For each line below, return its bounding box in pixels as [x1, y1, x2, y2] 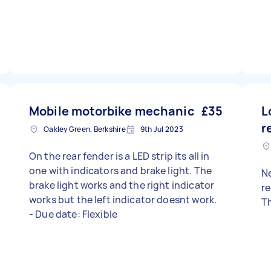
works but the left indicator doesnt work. [29, 193, 217, 206]
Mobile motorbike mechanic [29, 103, 195, 119]
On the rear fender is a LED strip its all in [29, 149, 210, 163]
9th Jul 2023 [140, 124, 183, 134]
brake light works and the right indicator [29, 178, 215, 192]
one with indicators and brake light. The [29, 164, 212, 177]
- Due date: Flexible [29, 207, 117, 221]
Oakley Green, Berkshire [44, 124, 126, 134]
